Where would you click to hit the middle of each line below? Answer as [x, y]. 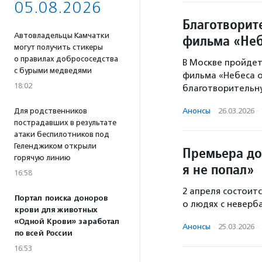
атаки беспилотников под [62, 134]
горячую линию [42, 158]
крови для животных [56, 210]
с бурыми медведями [53, 70]
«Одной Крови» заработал [67, 222]
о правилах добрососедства [66, 59]
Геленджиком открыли [55, 146]
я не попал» [218, 170]
